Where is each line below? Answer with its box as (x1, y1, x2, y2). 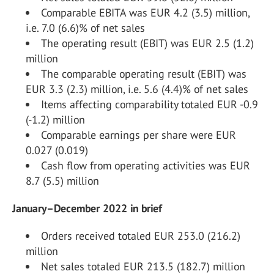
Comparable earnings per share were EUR (41, 128, 236, 142)
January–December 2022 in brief (12, 201, 162, 215)
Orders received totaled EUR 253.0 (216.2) (41, 229, 240, 243)
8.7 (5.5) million (26, 174, 99, 188)
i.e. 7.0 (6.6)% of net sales (26, 21, 145, 35)
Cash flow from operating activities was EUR (41, 158, 250, 172)
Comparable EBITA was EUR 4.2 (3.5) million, (41, 6, 250, 20)
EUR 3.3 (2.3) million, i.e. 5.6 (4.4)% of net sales (26, 82, 248, 96)
